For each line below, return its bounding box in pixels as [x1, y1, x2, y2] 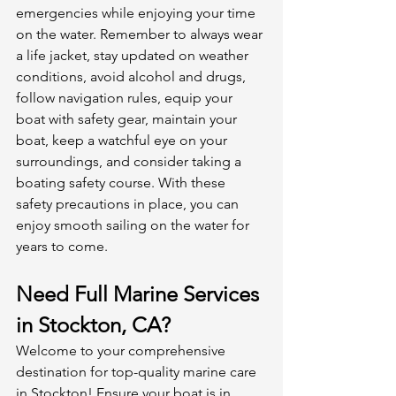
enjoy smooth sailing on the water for [16, 216, 253, 233]
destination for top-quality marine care [16, 362, 260, 380]
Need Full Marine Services [16, 280, 264, 307]
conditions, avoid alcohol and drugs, [16, 67, 249, 85]
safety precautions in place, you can [16, 194, 242, 212]
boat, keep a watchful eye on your [16, 131, 231, 148]
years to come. [16, 237, 108, 255]
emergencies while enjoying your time [16, 4, 259, 21]
